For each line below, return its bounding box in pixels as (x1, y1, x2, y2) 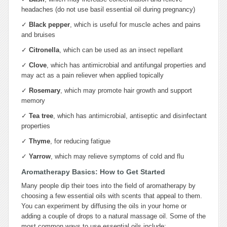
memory (21, 97, 45, 104)
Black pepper (29, 21, 70, 28)
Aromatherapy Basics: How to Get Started (21, 168, 165, 176)
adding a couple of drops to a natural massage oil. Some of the (21, 212, 206, 220)
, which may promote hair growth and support (60, 87, 192, 94)
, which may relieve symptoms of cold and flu (51, 153, 184, 160)
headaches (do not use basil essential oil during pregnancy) (21, 6, 195, 13)
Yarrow (29, 153, 51, 160)
